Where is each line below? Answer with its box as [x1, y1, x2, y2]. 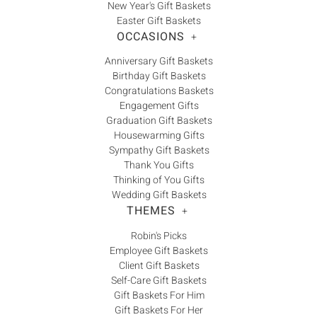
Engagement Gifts [119, 98, 199, 114]
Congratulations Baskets [104, 83, 214, 99]
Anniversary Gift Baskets [105, 54, 213, 69]
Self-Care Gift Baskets [111, 272, 207, 288]
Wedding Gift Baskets [111, 188, 207, 203]
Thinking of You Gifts [113, 173, 204, 188]
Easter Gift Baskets [117, 13, 201, 28]
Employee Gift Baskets [110, 243, 208, 258]
